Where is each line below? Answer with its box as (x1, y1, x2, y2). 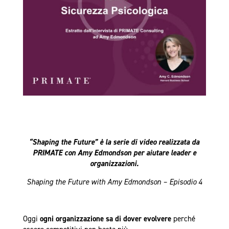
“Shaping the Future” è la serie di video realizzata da (29, 137, 200, 148)
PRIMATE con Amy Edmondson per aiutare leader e (32, 148, 196, 158)
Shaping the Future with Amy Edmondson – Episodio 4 (26, 177, 202, 188)
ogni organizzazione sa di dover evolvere (39, 214, 171, 224)
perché (171, 214, 195, 224)
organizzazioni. (90, 158, 139, 169)
